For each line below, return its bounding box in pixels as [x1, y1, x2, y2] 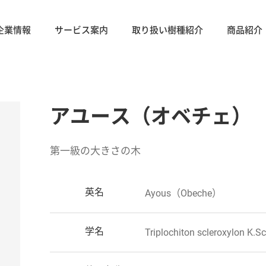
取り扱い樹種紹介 [132, 23, 203, 36]
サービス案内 [55, 23, 108, 36]
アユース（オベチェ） [50, 100, 252, 130]
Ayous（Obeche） [145, 188, 221, 199]
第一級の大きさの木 [50, 142, 141, 157]
